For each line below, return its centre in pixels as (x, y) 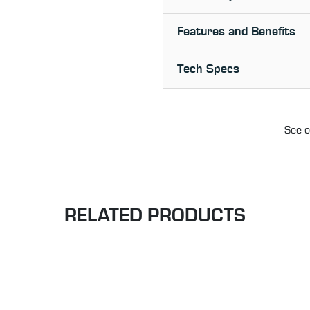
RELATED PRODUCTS (155, 216)
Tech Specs (208, 70)
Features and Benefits (236, 32)
